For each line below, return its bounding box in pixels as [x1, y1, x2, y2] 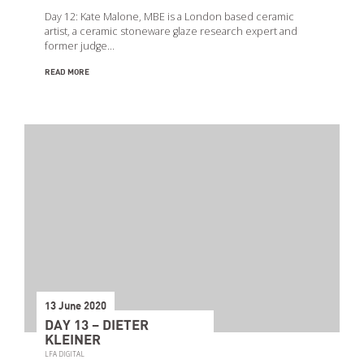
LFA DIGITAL [45, 349, 84, 359]
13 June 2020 [45, 301, 106, 313]
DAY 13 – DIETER [45, 319, 149, 333]
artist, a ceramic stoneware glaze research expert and [45, 24, 297, 39]
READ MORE [45, 68, 89, 77]
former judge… [45, 39, 115, 54]
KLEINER [45, 334, 101, 348]
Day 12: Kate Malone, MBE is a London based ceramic [45, 10, 294, 24]
